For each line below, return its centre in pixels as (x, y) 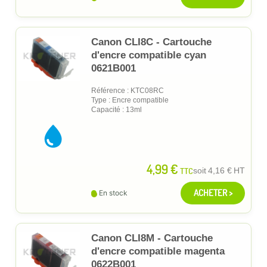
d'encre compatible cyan (149, 55)
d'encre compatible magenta (158, 251)
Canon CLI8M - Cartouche (152, 238)
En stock (113, 193)
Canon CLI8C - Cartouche (151, 42)
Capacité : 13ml (117, 109)
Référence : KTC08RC (128, 90)
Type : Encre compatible (130, 100)
